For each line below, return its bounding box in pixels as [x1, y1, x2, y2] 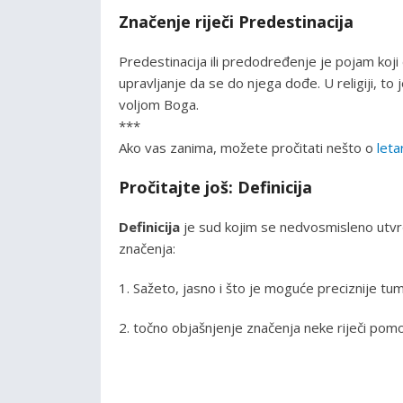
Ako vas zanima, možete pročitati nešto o [119, 138, 377, 157]
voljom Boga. [119, 94, 199, 113]
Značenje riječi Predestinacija [119, 10, 354, 32]
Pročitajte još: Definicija [119, 175, 312, 198]
